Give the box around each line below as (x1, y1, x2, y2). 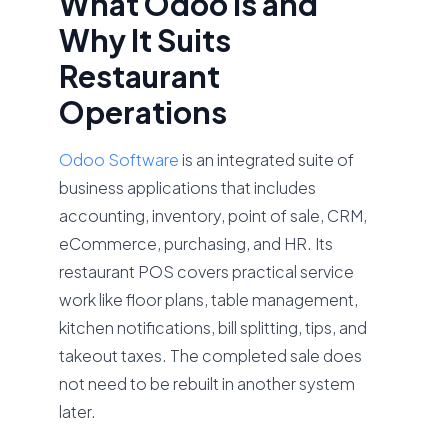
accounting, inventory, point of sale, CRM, (59, 205, 368, 226)
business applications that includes (59, 177, 317, 198)
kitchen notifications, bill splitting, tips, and (59, 317, 368, 338)
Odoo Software (59, 149, 180, 170)
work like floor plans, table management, (59, 289, 359, 310)
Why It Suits (59, 21, 232, 59)
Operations (59, 93, 228, 131)
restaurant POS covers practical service (59, 261, 355, 282)
